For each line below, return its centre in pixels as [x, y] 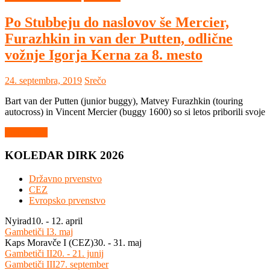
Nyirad [18, 221]
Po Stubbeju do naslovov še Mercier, [117, 22]
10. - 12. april [57, 221]
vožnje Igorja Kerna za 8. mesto [104, 55]
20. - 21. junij [78, 254]
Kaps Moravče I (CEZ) [49, 243]
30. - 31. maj [118, 243]
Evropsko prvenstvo [67, 201]
